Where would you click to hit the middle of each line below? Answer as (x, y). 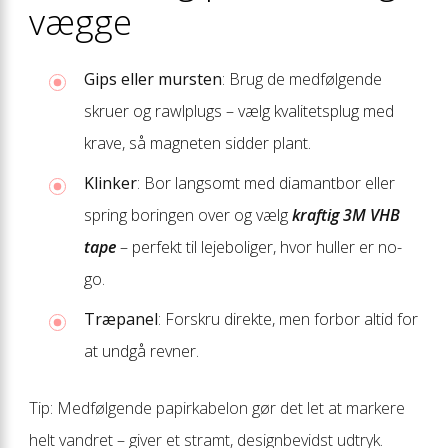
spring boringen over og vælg (188, 214)
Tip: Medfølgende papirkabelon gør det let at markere (217, 407)
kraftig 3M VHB (346, 214)
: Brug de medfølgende (302, 78)
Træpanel (121, 318)
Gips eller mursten (153, 78)
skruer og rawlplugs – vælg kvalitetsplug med (239, 110)
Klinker (110, 182)
